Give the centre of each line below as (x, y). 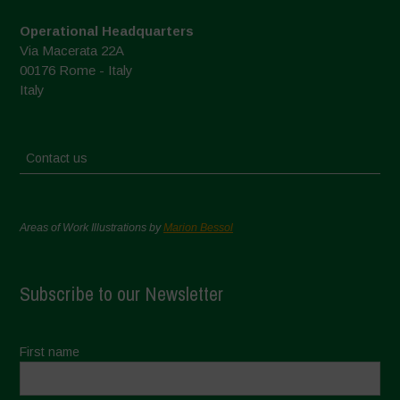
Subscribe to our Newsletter (122, 293)
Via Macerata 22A (72, 50)
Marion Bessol (199, 227)
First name (50, 351)
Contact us (57, 158)
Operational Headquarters (107, 30)
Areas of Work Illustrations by (92, 227)
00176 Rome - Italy (77, 70)
